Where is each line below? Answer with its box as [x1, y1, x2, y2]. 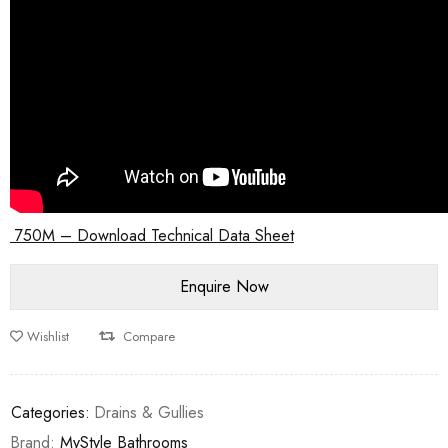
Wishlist [27, 327, 69, 346]
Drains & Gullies [94, 401, 204, 424]
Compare [123, 327, 175, 346]
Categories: [11, 401, 90, 424]
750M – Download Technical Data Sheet [10, 224, 294, 247]
